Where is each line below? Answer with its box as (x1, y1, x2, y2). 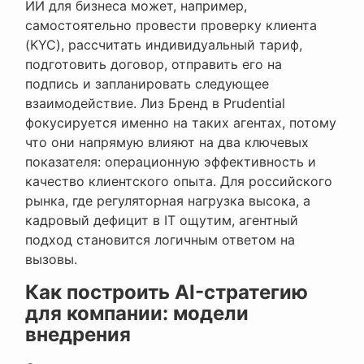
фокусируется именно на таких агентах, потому (25, 115, 336, 132)
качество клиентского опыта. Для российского (25, 173, 332, 190)
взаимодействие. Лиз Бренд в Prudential (25, 95, 285, 112)
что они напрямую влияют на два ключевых (25, 134, 309, 151)
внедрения (25, 323, 131, 347)
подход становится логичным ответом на (25, 232, 295, 249)
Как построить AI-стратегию (25, 280, 308, 305)
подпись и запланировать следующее (25, 76, 269, 93)
